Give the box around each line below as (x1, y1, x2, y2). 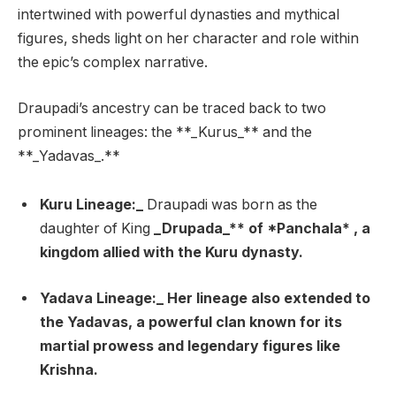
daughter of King (40, 220, 154, 238)
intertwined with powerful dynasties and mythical (18, 6, 339, 24)
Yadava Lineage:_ (40, 289, 164, 307)
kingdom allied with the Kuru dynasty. (40, 244, 303, 262)
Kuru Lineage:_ (40, 196, 143, 214)
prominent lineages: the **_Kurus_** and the (18, 123, 312, 141)
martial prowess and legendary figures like (40, 337, 340, 354)
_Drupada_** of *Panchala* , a (154, 220, 370, 238)
